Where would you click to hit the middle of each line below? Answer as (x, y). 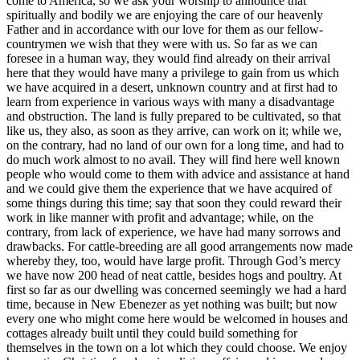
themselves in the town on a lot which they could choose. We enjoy (177, 348)
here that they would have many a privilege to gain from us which (173, 73)
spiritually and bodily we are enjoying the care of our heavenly (165, 15)
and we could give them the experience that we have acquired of (169, 189)
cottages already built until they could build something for (152, 333)
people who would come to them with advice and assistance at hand (178, 174)
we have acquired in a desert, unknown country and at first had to (172, 88)
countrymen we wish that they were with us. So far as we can (162, 44)
